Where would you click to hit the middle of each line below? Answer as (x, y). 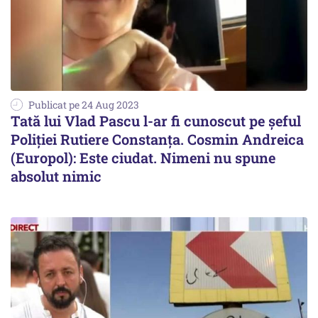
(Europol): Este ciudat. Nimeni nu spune (143, 157)
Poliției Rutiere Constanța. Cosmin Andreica (157, 139)
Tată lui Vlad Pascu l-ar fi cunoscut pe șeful (156, 120)
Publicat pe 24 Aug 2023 (84, 104)
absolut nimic (56, 176)
